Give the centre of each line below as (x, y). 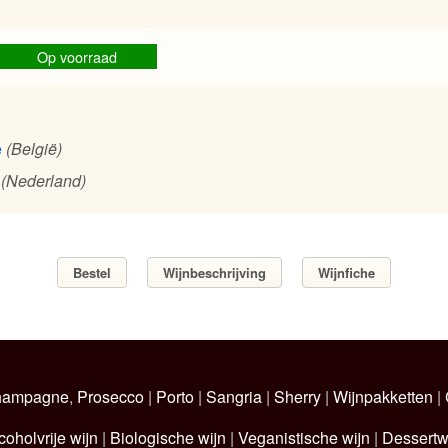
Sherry (297, 396)
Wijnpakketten (383, 396)
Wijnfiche (346, 273)
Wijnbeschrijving (214, 273)
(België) (34, 149)
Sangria (234, 396)
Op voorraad (77, 57)
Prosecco (110, 396)
